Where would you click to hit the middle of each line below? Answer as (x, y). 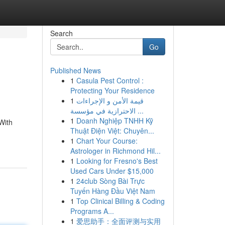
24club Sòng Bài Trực (110, 181)
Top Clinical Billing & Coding (120, 201)
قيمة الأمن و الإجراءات (110, 100)
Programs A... (92, 211)
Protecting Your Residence (112, 90)
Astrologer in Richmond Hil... (115, 151)
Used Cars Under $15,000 (112, 171)
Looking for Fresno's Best (117, 161)
